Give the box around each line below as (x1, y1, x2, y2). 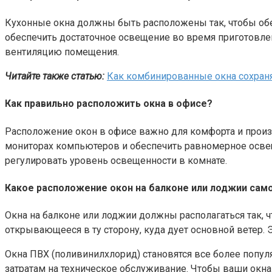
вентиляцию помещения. (5, 46, 119, 58)
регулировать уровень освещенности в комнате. (5, 154, 227, 166)
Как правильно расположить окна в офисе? (5, 98, 212, 110)
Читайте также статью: (5, 70, 104, 83)
